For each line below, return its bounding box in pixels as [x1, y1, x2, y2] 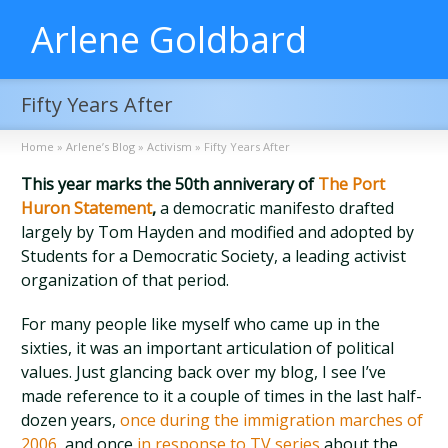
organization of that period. [21, 269, 230, 291]
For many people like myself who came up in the [21, 313, 381, 335]
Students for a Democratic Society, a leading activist [21, 245, 407, 267]
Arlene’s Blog [66, 139, 136, 154]
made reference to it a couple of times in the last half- [21, 385, 423, 407]
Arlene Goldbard [31, 15, 308, 64]
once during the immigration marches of [120, 409, 424, 431]
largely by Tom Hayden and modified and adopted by [21, 221, 415, 243]
